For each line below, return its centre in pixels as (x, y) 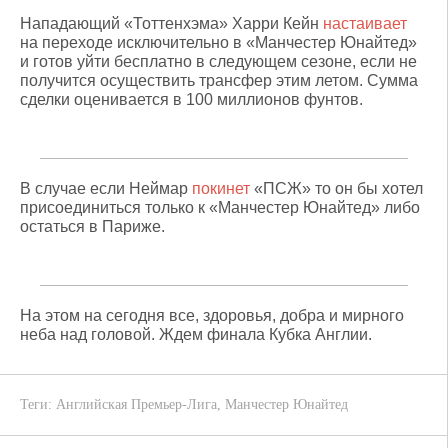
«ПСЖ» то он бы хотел (336, 188)
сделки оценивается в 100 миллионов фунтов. (191, 99)
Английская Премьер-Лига (136, 404)
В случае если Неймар (106, 188)
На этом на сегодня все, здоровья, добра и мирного (212, 315)
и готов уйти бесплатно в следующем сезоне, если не (218, 61)
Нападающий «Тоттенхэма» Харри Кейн (171, 23)
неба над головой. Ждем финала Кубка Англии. (196, 334)
